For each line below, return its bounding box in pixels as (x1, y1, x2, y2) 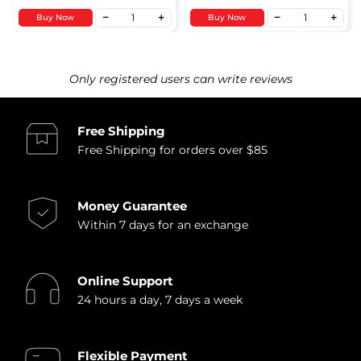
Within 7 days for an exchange (77, 217, 248, 232)
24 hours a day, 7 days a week (77, 292, 243, 307)
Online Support (77, 272, 173, 288)
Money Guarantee (77, 197, 187, 214)
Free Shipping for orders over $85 (77, 143, 268, 158)
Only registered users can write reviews (68, 71, 293, 86)
